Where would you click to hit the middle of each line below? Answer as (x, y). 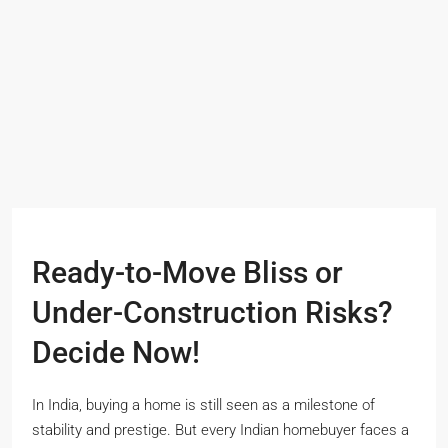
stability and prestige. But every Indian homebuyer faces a (220, 430)
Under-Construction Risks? (212, 312)
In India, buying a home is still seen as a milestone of (203, 405)
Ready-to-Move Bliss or (187, 272)
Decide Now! (116, 352)
